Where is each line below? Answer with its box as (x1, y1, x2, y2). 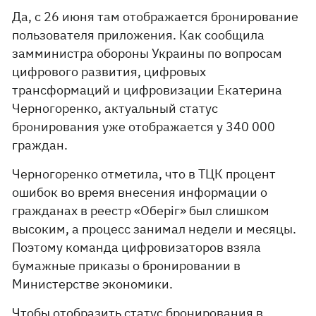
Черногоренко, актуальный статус (12, 100, 219, 116)
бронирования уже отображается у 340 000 (12, 119, 276, 135)
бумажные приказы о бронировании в (12, 257, 241, 274)
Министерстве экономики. (12, 276, 174, 292)
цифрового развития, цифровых (12, 63, 207, 80)
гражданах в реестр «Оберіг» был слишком (12, 202, 270, 219)
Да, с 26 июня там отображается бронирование (12, 8, 299, 25)
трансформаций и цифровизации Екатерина (12, 82, 283, 98)
